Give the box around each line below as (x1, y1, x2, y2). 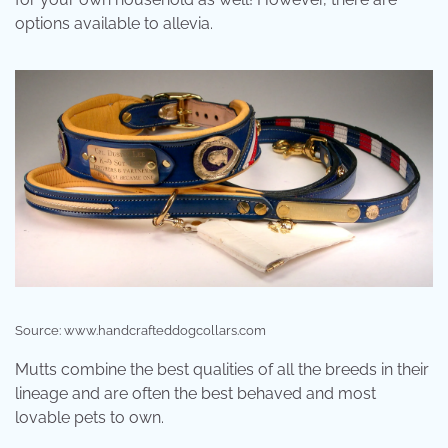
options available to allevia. (15, 13, 213, 33)
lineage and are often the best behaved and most (15, 383, 376, 403)
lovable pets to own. (15, 407, 164, 427)
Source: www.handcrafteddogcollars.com (15, 322, 266, 338)
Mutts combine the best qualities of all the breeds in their (15, 359, 429, 379)
